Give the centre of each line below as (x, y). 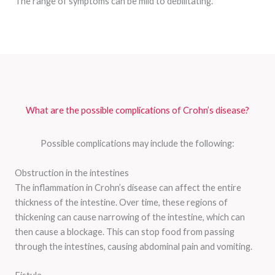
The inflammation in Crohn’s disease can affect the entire (128, 187)
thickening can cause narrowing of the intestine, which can (130, 217)
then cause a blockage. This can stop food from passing (125, 231)
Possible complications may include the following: (137, 144)
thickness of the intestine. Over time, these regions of (121, 202)
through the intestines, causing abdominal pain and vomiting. (134, 246)
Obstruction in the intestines (72, 172)
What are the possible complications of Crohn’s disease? (137, 110)
